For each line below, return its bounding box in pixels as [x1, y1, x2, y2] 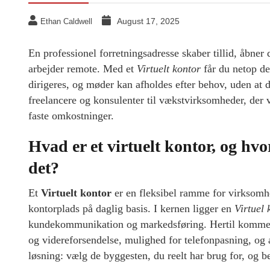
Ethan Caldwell [40, 17, 92, 27]
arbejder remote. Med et [28, 63, 137, 75]
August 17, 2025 [117, 16, 180, 27]
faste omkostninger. [28, 110, 114, 122]
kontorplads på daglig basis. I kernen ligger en [28, 202, 234, 215]
